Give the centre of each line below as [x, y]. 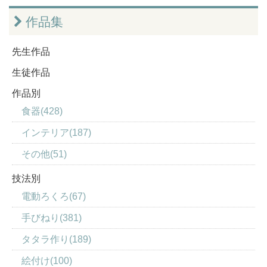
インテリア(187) [56, 133]
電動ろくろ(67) [54, 197]
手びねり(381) [52, 218]
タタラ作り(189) [56, 240]
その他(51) [44, 154]
